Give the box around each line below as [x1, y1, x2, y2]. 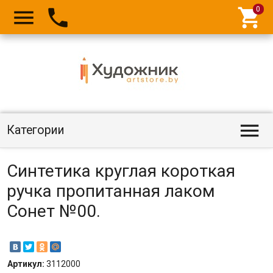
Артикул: [7, 259, 46, 269]
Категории [6, 123, 65, 137]
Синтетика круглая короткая [6, 161, 235, 181]
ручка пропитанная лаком [6, 181, 215, 201]
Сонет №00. [6, 201, 101, 221]
